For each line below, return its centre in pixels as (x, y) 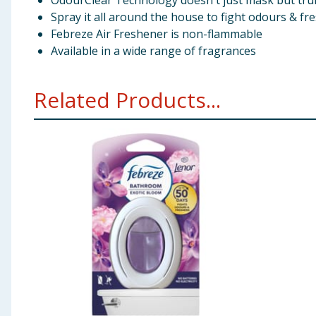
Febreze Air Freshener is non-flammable (157, 34)
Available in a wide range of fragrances (153, 51)
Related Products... (127, 100)
